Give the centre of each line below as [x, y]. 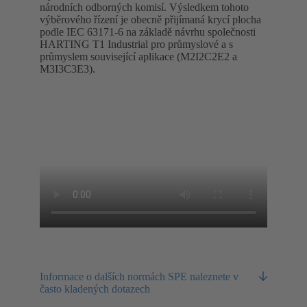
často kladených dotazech [95, 289]
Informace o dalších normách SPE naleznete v [139, 277]
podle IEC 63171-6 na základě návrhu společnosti [148, 32]
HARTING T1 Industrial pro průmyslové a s [136, 45]
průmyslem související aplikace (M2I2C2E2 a [138, 57]
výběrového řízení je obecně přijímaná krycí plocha [150, 20]
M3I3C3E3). [67, 69]
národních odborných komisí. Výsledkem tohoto [144, 8]
